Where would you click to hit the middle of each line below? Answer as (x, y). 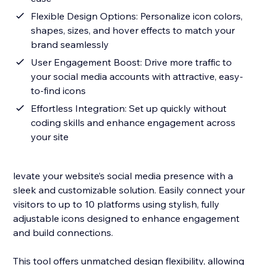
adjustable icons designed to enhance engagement (127, 219)
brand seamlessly (70, 45)
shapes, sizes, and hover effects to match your (133, 30)
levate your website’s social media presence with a (123, 176)
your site (50, 137)
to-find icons (59, 91)
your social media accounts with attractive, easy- (137, 77)
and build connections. (63, 233)
